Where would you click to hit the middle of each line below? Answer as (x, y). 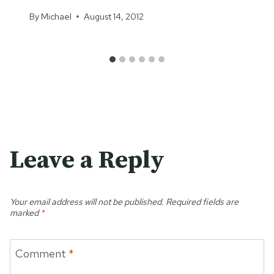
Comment (42, 253)
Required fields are (202, 201)
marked (25, 212)
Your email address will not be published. (87, 201)
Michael (57, 17)
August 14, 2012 (114, 17)
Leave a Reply (87, 161)
